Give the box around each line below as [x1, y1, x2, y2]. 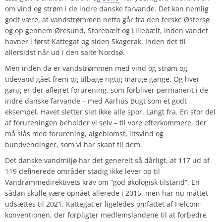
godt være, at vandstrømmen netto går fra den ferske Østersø [5, 14, 210, 24]
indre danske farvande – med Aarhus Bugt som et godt [5, 96, 187, 106]
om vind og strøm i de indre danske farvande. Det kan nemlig [5, 3, 209, 13]
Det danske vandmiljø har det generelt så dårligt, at [5, 155, 178, 165]
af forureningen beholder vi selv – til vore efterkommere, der [5, 117, 207, 127]
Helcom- [175, 199, 202, 209]
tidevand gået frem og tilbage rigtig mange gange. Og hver [5, 74, 200, 84]
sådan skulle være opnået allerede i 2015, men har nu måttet [5, 188, 208, 198]
